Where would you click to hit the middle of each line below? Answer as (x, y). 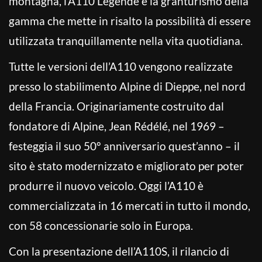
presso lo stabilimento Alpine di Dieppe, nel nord (127, 86)
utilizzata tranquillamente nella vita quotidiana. (126, 40)
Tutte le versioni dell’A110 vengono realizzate (121, 66)
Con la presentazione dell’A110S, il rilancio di (119, 251)
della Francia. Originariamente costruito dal (116, 106)
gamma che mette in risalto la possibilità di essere (130, 20)
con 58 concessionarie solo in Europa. (101, 225)
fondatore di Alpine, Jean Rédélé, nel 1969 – (117, 126)
